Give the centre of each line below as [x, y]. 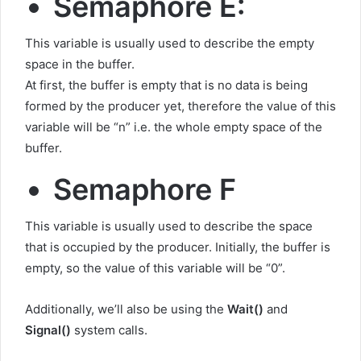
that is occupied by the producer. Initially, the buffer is [178, 247]
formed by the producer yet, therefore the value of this [180, 106]
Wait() [245, 309]
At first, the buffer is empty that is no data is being [166, 85]
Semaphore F [145, 190]
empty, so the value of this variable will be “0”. [155, 268]
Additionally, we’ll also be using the [126, 309]
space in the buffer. [80, 64]
